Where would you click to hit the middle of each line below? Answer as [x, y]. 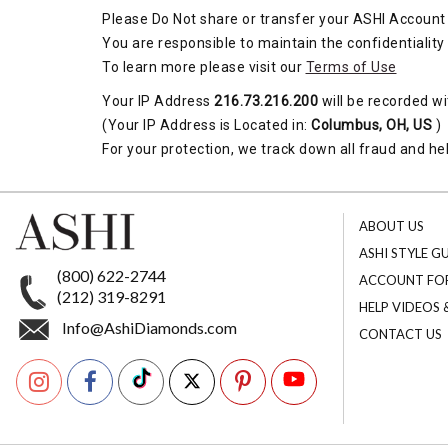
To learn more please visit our [204, 67]
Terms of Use [351, 67]
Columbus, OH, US [371, 125]
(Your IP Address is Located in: [206, 125]
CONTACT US [400, 334]
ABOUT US [391, 226]
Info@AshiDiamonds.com [149, 328]
